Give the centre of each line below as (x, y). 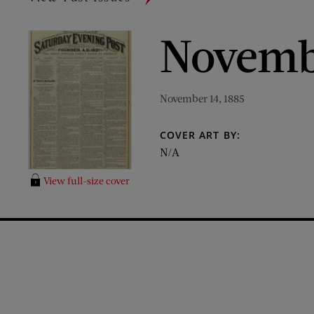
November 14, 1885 (202, 98)
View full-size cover (86, 181)
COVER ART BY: (200, 135)
